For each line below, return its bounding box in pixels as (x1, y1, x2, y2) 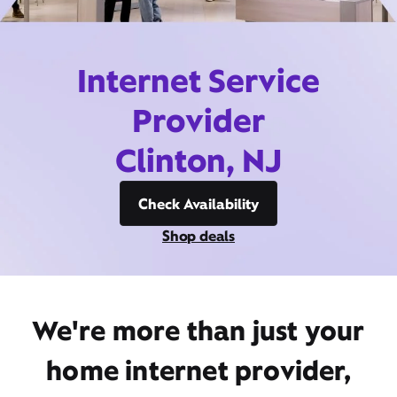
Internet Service (77, 59, 320, 102)
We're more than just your (32, 313, 365, 348)
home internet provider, (46, 353, 351, 388)
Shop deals (162, 226, 235, 245)
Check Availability (138, 194, 259, 214)
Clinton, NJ (114, 139, 283, 182)
